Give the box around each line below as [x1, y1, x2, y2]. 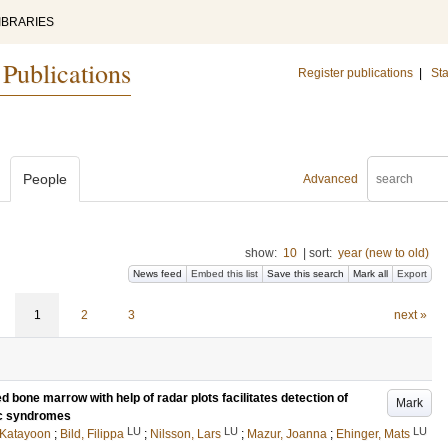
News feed [133, 268, 182, 279]
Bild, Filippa [60, 427, 124, 441]
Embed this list [191, 268, 258, 279]
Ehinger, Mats [336, 427, 410, 441]
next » [393, 308, 427, 322]
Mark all [353, 268, 388, 279]
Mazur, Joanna [247, 427, 327, 441]
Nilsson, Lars [150, 427, 221, 441]
